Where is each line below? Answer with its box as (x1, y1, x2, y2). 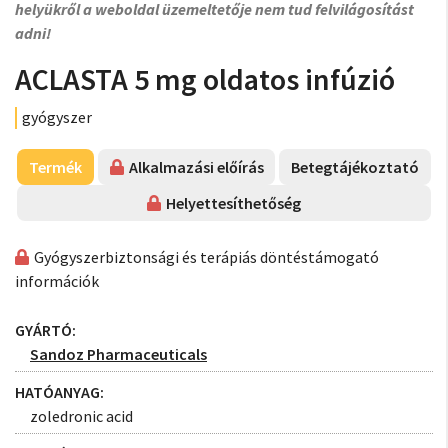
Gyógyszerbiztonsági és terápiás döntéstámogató (34, 247, 379, 267)
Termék (28, 157, 82, 177)
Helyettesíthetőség (166, 193, 301, 213)
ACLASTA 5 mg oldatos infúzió (15, 60, 395, 98)
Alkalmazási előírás (128, 157, 264, 177)
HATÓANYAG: (15, 382, 104, 402)
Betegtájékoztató (291, 157, 420, 177)
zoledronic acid (30, 406, 133, 426)
